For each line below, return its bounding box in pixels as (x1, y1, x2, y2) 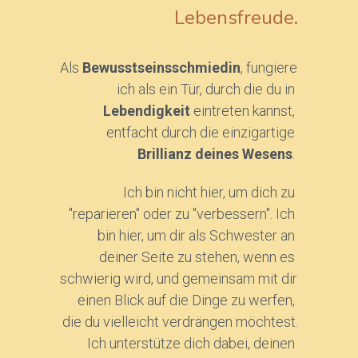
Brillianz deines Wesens (137, 145, 293, 163)
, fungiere (240, 59, 297, 77)
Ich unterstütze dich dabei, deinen (87, 335, 296, 352)
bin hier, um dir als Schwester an (97, 227, 296, 245)
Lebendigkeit (103, 102, 194, 120)
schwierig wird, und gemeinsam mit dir (59, 270, 297, 288)
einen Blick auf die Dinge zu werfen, (78, 292, 296, 309)
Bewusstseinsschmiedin (82, 59, 241, 77)
